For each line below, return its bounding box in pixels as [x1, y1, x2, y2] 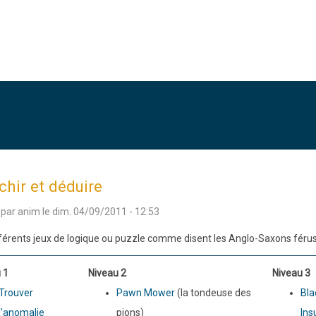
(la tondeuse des [174, 286, 251, 298]
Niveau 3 [272, 267, 310, 279]
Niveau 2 [87, 267, 126, 279]
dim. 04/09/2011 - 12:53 [51, 205, 159, 217]
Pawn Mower [116, 286, 175, 298]
